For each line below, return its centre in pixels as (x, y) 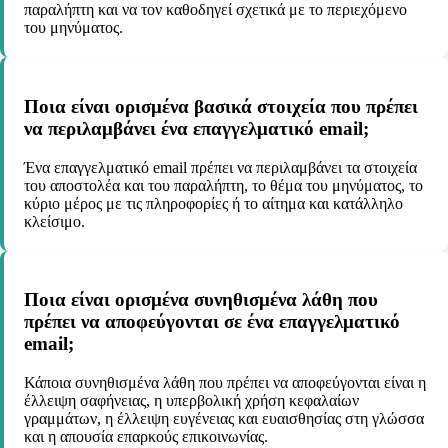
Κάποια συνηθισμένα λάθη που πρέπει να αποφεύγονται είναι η (225, 383)
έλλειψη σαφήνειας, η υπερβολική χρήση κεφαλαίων (191, 401)
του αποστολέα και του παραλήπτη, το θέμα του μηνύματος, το (223, 185)
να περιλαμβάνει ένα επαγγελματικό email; (196, 128)
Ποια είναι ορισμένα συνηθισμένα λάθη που (201, 300)
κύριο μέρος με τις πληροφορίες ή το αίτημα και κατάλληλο (213, 203)
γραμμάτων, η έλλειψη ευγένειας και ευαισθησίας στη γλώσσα (224, 419)
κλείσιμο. (54, 221)
